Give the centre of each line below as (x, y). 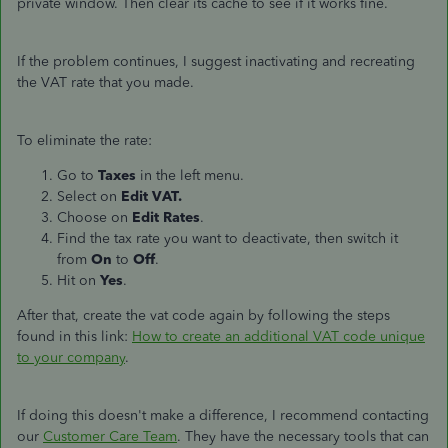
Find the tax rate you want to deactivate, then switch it (227, 238)
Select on (89, 196)
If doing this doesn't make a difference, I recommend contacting (223, 415)
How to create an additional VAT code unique (278, 336)
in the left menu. (192, 175)
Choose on (94, 217)
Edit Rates (166, 217)
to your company (71, 357)
